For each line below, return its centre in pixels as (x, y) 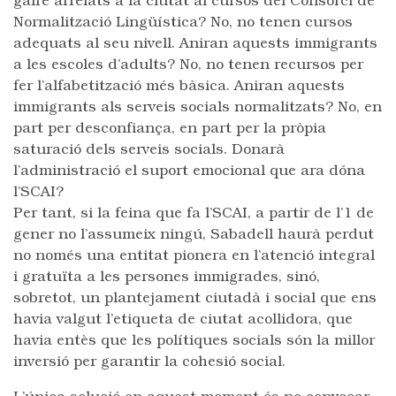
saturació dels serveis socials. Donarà (149, 150)
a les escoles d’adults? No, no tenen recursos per (188, 65)
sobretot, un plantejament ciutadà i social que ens (195, 299)
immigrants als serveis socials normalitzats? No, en (198, 108)
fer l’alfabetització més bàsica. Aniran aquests (179, 87)
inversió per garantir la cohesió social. (149, 362)
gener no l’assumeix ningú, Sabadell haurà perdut (194, 235)
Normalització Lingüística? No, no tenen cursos (183, 23)
